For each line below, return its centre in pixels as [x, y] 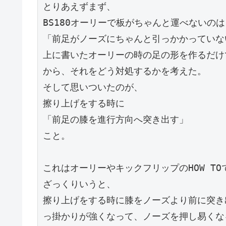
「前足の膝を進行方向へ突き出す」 [116, 120]
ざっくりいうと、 [79, 184]
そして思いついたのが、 [93, 87]
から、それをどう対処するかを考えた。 [125, 71]
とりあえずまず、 [79, 7]
